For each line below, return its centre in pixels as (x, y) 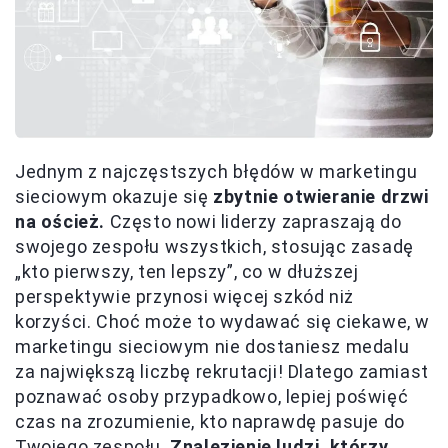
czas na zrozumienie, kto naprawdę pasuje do (210, 422)
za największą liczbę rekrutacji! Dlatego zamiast (222, 372)
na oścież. (60, 222)
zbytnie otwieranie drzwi (321, 197)
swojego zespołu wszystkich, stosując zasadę (214, 247)
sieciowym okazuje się (114, 197)
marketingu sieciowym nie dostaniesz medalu (212, 347)
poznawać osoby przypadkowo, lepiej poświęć (212, 397)
